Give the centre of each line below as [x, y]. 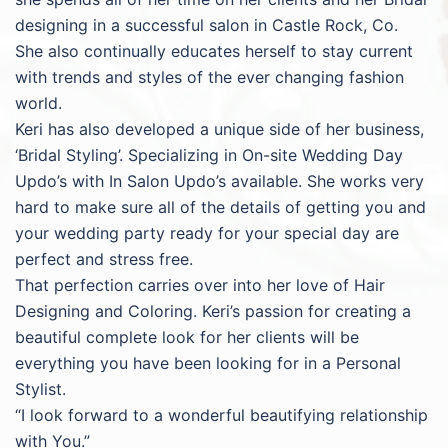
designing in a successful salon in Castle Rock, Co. [206, 25]
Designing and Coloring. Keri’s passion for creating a [213, 311]
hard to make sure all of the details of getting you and [220, 207]
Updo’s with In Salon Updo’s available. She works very [219, 181]
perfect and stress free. [104, 259]
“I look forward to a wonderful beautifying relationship [221, 415]
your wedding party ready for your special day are [207, 233]
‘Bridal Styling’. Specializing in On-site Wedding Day [209, 155]
